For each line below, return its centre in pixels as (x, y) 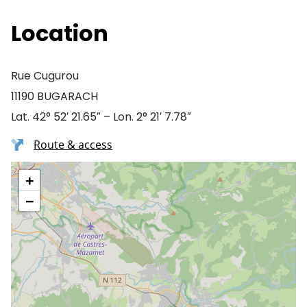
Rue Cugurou (45, 76)
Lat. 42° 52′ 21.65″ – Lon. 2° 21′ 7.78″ (101, 117)
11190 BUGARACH (54, 96)
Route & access (73, 145)
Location (60, 33)
